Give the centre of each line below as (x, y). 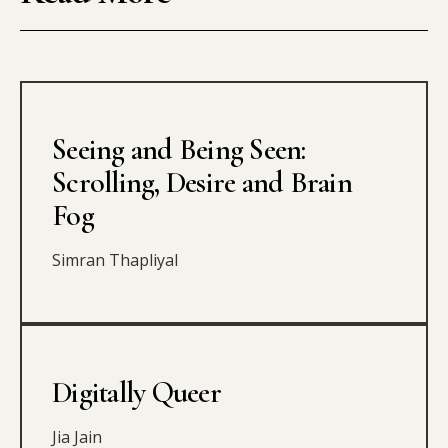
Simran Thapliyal (115, 260)
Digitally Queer (136, 393)
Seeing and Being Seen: (179, 150)
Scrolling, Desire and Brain (202, 183)
